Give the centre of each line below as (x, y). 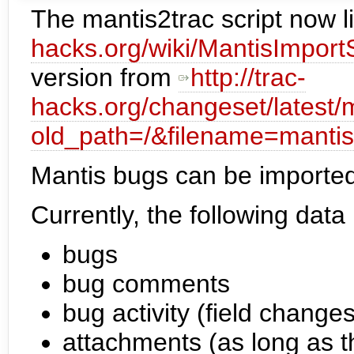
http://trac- (248, 77)
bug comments (146, 283)
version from (105, 77)
